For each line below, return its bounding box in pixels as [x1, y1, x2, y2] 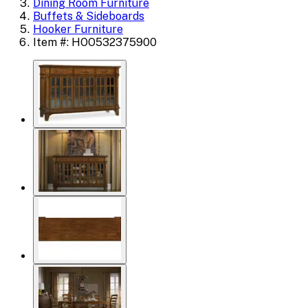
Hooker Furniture [33, 23, 123, 36]
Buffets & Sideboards [33, 10, 144, 23]
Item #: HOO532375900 [33, 36, 157, 49]
